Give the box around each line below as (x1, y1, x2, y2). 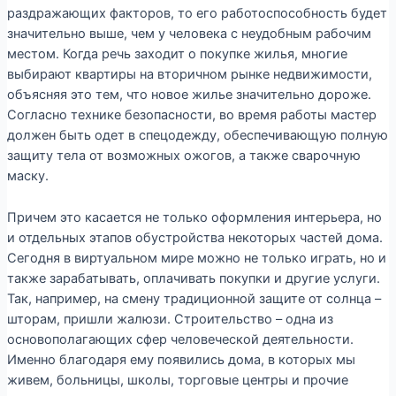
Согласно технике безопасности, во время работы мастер (6, 107, 377, 124)
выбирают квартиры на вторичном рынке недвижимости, (6, 66, 372, 83)
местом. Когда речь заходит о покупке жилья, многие (6, 46, 347, 63)
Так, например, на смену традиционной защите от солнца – (6, 290, 381, 307)
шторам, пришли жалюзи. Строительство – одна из (6, 310, 333, 327)
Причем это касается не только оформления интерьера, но (6, 209, 382, 225)
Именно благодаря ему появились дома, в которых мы (6, 351, 355, 368)
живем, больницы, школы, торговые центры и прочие (6, 371, 348, 388)
